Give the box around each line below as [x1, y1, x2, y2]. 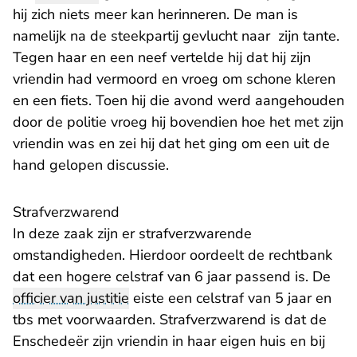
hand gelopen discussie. [13, 155, 169, 175]
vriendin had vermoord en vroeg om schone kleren [13, 69, 335, 89]
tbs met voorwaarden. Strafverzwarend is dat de [13, 310, 327, 330]
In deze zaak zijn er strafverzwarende [13, 224, 252, 244]
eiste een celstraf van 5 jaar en [129, 288, 331, 308]
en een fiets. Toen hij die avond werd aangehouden [13, 91, 344, 111]
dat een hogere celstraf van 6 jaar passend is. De [13, 267, 331, 287]
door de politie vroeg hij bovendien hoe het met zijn [13, 112, 343, 132]
